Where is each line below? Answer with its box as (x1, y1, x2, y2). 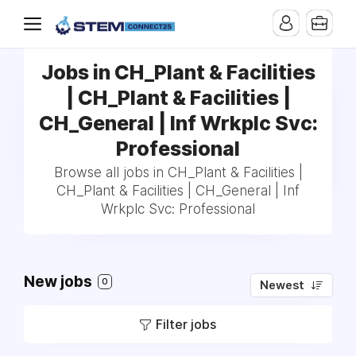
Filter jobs (156, 316, 216, 332)
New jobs (24, 273, 95, 291)
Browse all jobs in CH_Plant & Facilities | (53, 164, 303, 180)
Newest (260, 278, 304, 292)
